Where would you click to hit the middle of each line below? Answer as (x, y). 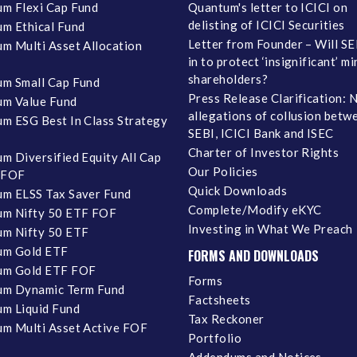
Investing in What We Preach (271, 228)
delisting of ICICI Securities (267, 24)
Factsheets (220, 299)
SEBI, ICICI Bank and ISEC (261, 133)
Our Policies (223, 171)
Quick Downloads (238, 190)
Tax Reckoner (226, 318)
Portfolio (215, 337)
